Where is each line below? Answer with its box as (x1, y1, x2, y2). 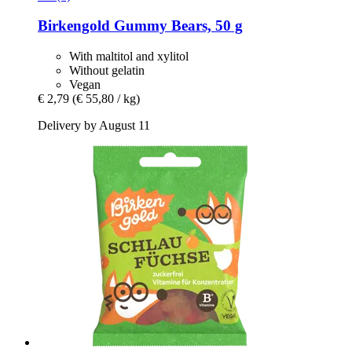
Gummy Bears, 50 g (110, 17, 243, 35)
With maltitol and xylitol (69, 49, 189, 64)
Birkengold (38, 17, 110, 35)
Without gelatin (69, 64, 145, 78)
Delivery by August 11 (38, 119, 150, 133)
